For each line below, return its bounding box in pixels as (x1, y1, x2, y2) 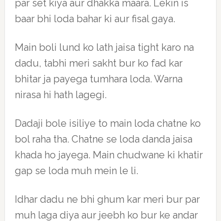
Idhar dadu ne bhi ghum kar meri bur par (14, 193, 200, 205)
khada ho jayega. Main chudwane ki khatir (14, 149, 203, 161)
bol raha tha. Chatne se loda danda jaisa (14, 133, 192, 145)
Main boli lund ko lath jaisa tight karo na (14, 41, 194, 53)
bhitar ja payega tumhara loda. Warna (14, 73, 183, 85)
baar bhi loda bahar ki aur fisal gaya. (14, 13, 175, 25)
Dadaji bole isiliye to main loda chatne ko (14, 117, 201, 129)
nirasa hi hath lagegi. (14, 89, 107, 101)
